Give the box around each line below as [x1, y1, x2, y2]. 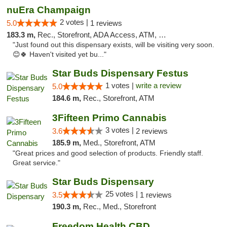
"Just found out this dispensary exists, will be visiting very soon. [13, 41, 214, 49]
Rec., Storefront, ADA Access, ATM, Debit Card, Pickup [37, 30, 159, 39]
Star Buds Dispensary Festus [52, 68, 188, 79]
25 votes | [105, 190, 140, 198]
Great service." [13, 159, 60, 167]
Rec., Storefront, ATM [83, 94, 155, 102]
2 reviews [135, 127, 168, 135]
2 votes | [60, 18, 90, 26]
